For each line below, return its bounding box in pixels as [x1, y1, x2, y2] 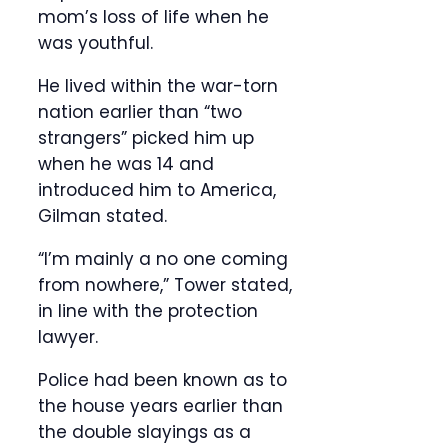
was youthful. [38, 31, 153, 56]
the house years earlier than [38, 394, 283, 419]
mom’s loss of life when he [38, 5, 269, 30]
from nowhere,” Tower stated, [38, 273, 292, 298]
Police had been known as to [38, 368, 287, 393]
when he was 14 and [38, 152, 214, 177]
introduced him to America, [38, 178, 276, 203]
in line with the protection [38, 299, 258, 324]
